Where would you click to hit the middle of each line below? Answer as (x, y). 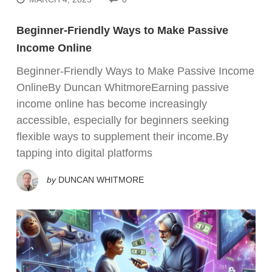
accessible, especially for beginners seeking (123, 121)
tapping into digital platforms (84, 153)
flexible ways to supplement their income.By (122, 137)
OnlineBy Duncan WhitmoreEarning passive (123, 88)
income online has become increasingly (112, 104)
